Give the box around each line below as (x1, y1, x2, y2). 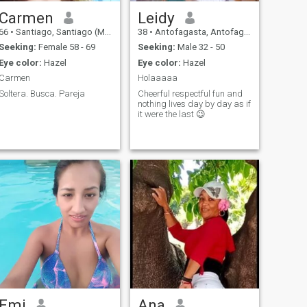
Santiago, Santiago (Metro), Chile (13, 26, 105, 37)
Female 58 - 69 (36, 42, 95, 53)
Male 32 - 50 (175, 42, 225, 53)
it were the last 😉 (137, 108, 206, 119)
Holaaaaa (137, 73, 177, 84)
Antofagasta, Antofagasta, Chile (152, 26, 244, 37)
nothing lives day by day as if (137, 98, 251, 109)
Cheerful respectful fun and (137, 88, 243, 99)
